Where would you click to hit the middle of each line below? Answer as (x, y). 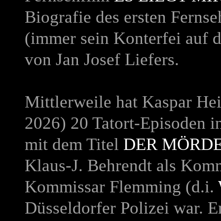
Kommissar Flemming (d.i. (121, 187)
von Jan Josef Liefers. (102, 59)
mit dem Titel (74, 144)
